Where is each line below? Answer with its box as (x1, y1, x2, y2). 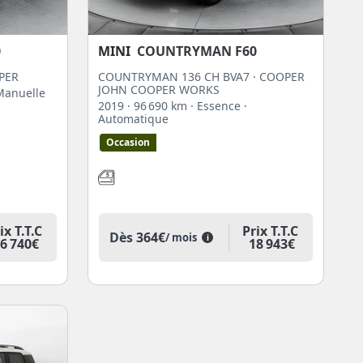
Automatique (98, 110, 169, 126)
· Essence (190, 97, 244, 113)
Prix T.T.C (241, 221, 298, 240)
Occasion (106, 135, 150, 149)
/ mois (165, 230, 202, 246)
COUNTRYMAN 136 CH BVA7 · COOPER (98, 68, 305, 84)
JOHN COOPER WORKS (98, 81, 220, 97)
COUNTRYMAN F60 (137, 41, 257, 60)
